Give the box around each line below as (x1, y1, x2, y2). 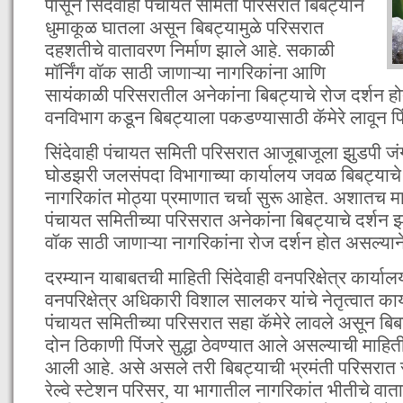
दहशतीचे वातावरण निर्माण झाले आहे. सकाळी (45, 40, 335, 60)
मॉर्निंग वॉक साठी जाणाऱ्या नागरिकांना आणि (45, 62, 326, 83)
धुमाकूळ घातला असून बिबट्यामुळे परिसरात (45, 17, 324, 38)
